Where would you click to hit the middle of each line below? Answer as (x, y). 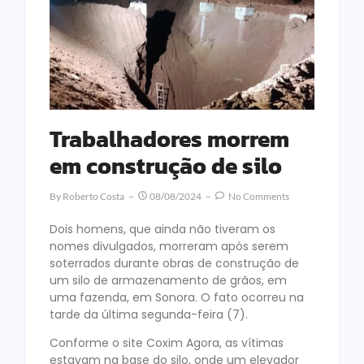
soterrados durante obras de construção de (174, 263)
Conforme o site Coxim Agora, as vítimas (167, 343)
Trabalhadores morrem (169, 139)
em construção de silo (166, 165)
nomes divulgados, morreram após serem (169, 246)
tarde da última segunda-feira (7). (150, 314)
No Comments (258, 196)
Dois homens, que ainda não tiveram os (162, 229)
